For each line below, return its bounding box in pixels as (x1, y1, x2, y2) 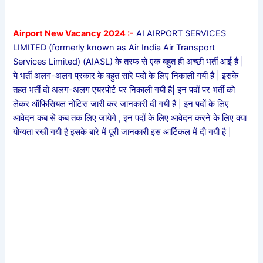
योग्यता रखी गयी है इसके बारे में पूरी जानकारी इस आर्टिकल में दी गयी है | (13, 127, 232, 138)
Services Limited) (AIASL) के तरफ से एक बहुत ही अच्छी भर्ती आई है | (13, 56, 244, 68)
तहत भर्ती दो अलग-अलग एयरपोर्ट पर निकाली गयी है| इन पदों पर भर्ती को (13, 85, 235, 96)
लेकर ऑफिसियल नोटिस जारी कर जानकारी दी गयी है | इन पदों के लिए (13, 99, 230, 110)
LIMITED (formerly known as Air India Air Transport (13, 42, 215, 53)
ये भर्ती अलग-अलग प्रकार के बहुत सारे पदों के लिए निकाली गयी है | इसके (13, 70, 239, 82)
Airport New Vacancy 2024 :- (13, 28, 134, 39)
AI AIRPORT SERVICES (134, 28, 227, 39)
